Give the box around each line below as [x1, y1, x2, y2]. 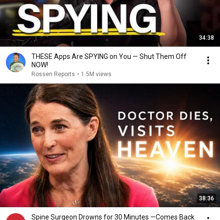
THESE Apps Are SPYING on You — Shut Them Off [31, 53, 187, 60]
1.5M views [81, 71, 111, 78]
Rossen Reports [31, 71, 75, 78]
